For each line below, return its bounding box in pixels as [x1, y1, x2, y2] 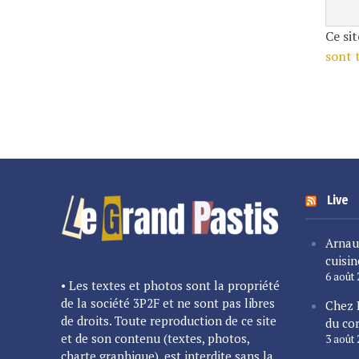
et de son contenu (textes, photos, [60, 329, 249, 346]
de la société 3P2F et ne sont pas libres [60, 294, 275, 311]
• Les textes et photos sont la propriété [60, 276, 280, 293]
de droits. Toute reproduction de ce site [60, 312, 276, 329]
